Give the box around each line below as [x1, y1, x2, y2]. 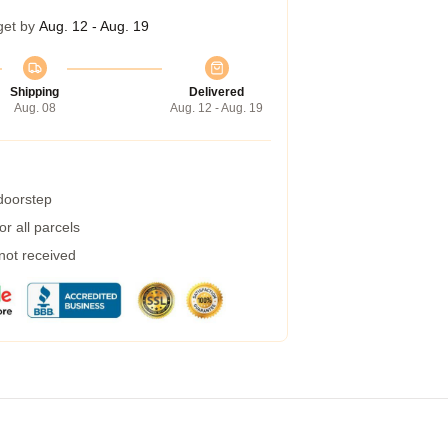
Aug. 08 [13, 101, 56, 115]
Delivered [189, 85, 244, 99]
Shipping [10, 85, 59, 99]
